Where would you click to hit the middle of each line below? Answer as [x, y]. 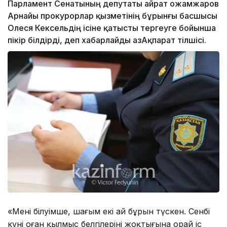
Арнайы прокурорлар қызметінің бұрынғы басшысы [112, 16]
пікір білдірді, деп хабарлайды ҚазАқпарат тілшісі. [107, 40]
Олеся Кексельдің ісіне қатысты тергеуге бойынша [112, 28]
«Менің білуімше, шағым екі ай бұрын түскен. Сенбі [109, 211]
